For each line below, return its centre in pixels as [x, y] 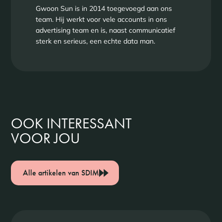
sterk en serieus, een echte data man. [95, 41]
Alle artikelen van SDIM [61, 173]
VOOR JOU [45, 138]
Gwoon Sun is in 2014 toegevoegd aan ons [104, 8]
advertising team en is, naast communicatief [105, 30]
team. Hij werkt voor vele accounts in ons [101, 19]
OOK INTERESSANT [71, 123]
